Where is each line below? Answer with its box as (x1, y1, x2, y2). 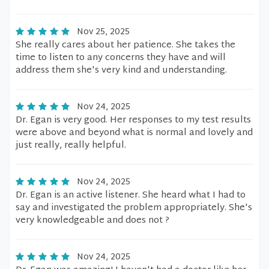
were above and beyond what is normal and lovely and (16, 125, 253, 141)
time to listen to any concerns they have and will (16, 50, 226, 66)
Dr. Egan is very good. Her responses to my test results (16, 112, 251, 128)
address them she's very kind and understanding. (16, 62, 227, 79)
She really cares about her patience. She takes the (16, 37, 235, 53)
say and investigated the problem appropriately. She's (16, 200, 252, 216)
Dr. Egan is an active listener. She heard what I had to (16, 187, 246, 204)
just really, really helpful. (16, 138, 126, 154)
